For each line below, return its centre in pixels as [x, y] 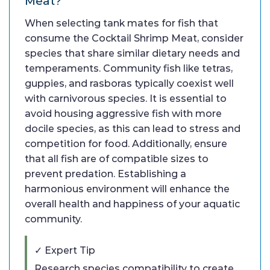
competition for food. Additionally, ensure [126, 144]
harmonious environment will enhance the [127, 189]
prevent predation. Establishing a [105, 174]
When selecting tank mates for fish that [121, 24]
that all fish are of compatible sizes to [117, 159]
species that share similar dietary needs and [132, 54]
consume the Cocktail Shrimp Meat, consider [134, 39]
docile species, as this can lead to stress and [133, 129]
